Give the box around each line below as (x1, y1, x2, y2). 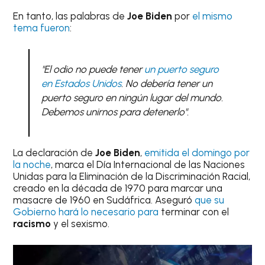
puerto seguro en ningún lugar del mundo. (41, 91, 223, 104)
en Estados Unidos (41, 77, 121, 89)
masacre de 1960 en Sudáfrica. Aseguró (13, 194, 195, 206)
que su (195, 194, 225, 206)
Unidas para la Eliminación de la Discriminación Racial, (13, 170, 251, 183)
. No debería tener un (121, 77, 212, 89)
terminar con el (159, 206, 230, 218)
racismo (13, 218, 51, 230)
